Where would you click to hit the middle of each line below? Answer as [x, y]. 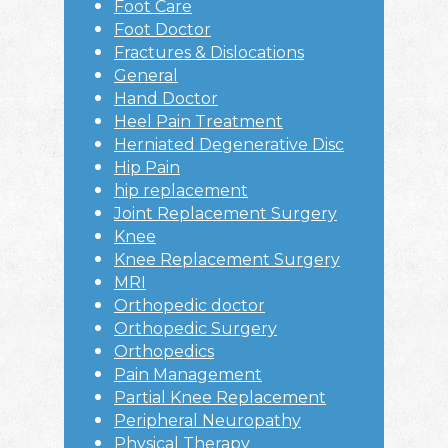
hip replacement [181, 191]
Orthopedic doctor [189, 306]
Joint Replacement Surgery [225, 214]
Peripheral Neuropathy [207, 421]
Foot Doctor [162, 30]
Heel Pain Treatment [198, 122]
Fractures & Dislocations [209, 53]
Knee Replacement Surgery [227, 260]
